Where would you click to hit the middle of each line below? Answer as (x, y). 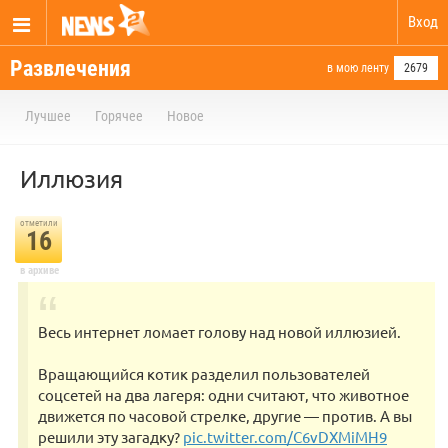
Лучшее (48, 116)
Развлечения (70, 68)
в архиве (39, 270)
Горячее (119, 116)
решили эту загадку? (110, 436)
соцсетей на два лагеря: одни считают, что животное (223, 394)
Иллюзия (71, 178)
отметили (38, 223)
